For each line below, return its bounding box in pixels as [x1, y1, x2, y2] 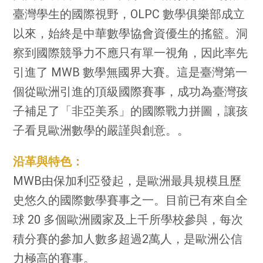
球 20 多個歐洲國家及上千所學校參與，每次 [13, 213, 244, 227]
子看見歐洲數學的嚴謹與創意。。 [13, 123, 190, 137]
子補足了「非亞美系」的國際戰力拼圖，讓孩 [13, 104, 248, 118]
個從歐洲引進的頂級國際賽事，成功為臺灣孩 [13, 85, 248, 99]
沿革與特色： [13, 154, 84, 168]
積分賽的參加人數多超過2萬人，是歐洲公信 [13, 232, 243, 246]
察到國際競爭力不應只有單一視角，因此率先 [13, 46, 248, 60]
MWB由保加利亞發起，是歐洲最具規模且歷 [13, 174, 242, 188]
